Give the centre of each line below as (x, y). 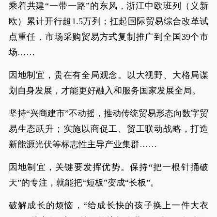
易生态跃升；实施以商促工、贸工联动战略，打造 (108, 129)
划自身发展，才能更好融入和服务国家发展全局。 (104, 90)
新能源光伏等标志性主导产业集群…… (83, 144)
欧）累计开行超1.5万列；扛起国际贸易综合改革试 (108, 21)
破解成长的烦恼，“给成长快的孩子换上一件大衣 (108, 205)
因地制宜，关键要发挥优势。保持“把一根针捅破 (108, 167)
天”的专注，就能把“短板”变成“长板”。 (84, 182)
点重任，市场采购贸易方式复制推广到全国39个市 (108, 37)
